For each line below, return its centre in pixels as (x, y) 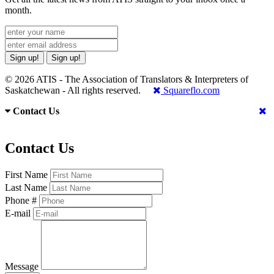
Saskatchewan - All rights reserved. (79, 91)
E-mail (18, 213)
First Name (26, 175)
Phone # (21, 201)
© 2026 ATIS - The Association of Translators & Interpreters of (127, 80)
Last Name (26, 188)
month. (18, 10)
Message (22, 267)
